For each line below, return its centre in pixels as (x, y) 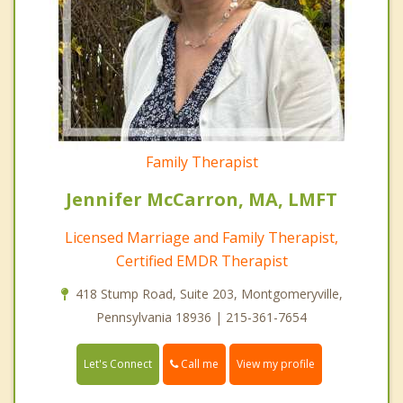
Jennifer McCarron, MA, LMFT (201, 199)
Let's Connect (118, 363)
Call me (198, 363)
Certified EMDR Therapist (201, 260)
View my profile (276, 363)
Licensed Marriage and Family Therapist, (201, 237)
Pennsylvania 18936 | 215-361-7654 (201, 317)
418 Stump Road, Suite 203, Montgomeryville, (209, 293)
